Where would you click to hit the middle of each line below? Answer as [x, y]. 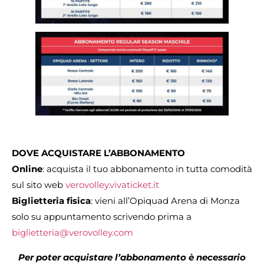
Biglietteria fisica [51, 201]
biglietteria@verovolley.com [72, 233]
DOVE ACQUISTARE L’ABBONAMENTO [98, 153]
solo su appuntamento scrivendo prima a [102, 217]
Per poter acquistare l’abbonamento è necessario [132, 257]
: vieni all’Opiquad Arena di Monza [165, 201]
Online [27, 169]
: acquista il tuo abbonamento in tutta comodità [147, 169]
